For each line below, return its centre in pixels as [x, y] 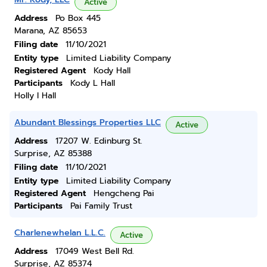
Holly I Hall [35, 96]
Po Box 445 [78, 18]
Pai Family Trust [101, 206]
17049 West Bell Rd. [95, 251]
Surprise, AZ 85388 [53, 153]
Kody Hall [112, 71]
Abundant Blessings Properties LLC [88, 122]
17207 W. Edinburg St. [99, 141]
